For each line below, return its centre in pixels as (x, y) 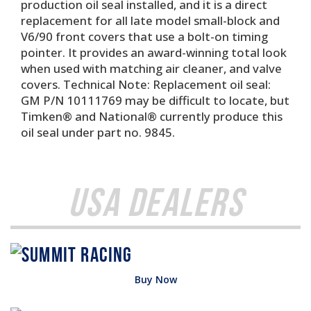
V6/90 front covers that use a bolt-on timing (144, 36)
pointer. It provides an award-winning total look (154, 52)
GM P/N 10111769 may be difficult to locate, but (155, 100)
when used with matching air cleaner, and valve (151, 68)
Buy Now (155, 279)
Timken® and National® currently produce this (152, 116)
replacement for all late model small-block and (150, 20)
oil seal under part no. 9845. (98, 132)
